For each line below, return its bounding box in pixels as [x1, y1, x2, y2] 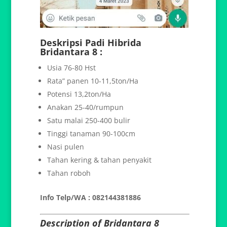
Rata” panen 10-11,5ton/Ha [47, 76, 139, 86]
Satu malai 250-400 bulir [47, 116, 131, 126]
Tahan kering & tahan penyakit [47, 155, 152, 165]
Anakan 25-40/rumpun [47, 102, 124, 112]
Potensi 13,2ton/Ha [47, 89, 111, 99]
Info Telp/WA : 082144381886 [40, 193, 141, 203]
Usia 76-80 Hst [47, 63, 96, 73]
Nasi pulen [47, 142, 85, 152]
